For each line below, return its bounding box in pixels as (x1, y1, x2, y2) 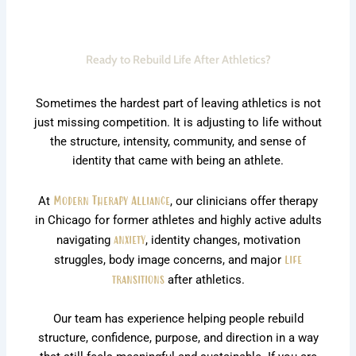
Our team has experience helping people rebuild (52, 311, 304, 327)
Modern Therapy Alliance (53, 193, 170, 206)
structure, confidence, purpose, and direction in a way (37, 331, 319, 346)
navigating (56, 232, 114, 247)
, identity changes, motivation (145, 232, 300, 247)
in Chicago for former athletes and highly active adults (34, 212, 322, 227)
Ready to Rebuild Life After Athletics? (85, 52, 271, 67)
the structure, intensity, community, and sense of (50, 134, 306, 149)
